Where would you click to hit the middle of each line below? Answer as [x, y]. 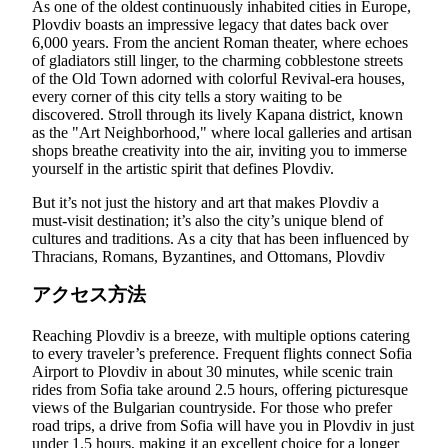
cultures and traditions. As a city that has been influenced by [220, 239]
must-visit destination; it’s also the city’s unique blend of [207, 221]
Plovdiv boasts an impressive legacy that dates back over [210, 25]
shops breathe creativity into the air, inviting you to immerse [219, 151]
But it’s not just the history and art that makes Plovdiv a [205, 203]
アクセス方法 [89, 295]
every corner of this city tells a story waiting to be [187, 97]
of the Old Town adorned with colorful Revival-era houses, [218, 79]
